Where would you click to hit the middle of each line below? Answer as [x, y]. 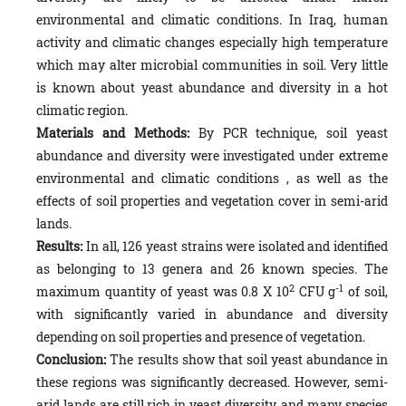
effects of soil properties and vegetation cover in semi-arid [212, 201]
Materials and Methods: [113, 133]
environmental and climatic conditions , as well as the [212, 179]
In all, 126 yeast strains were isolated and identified [235, 246]
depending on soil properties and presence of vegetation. [201, 337]
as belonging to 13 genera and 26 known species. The [212, 269]
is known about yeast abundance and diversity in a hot [212, 88]
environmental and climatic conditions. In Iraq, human [212, 20]
